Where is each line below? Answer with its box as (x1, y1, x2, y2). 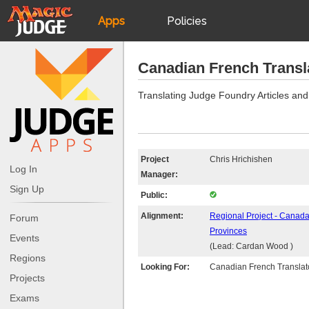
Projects (10, 272, 45, 283)
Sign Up (10, 183, 44, 195)
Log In (10, 163, 37, 175)
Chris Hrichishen (210, 154, 272, 164)
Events (10, 232, 39, 243)
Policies (167, 14, 207, 28)
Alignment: (141, 211, 183, 221)
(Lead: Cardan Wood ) (210, 241, 293, 251)
